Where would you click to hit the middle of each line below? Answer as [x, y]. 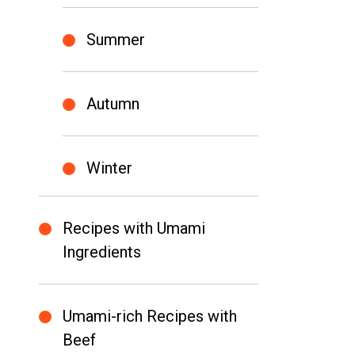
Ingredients [101, 252]
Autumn [113, 104]
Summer [115, 40]
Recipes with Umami [134, 228]
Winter [109, 168]
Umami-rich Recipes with [149, 316]
